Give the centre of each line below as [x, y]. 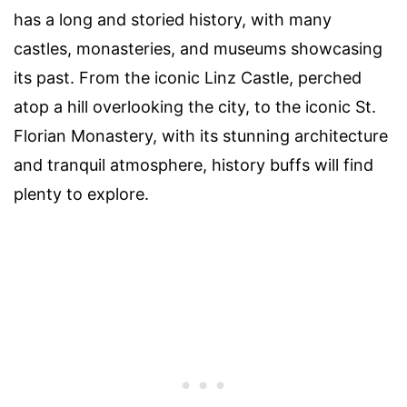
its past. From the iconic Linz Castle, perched [188, 78]
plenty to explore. [81, 194]
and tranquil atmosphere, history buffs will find [194, 165]
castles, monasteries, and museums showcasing [198, 49]
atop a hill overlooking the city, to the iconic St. [195, 107]
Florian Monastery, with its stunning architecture [201, 136]
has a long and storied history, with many [173, 20]
